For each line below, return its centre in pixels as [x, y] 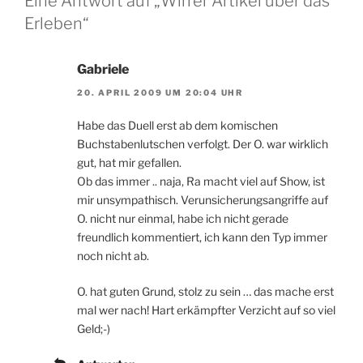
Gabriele [103, 70]
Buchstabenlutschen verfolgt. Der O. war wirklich [203, 143]
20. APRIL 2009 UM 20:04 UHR [160, 92]
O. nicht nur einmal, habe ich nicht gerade [183, 218]
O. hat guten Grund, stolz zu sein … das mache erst [205, 291]
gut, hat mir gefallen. [129, 162]
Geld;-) [94, 328]
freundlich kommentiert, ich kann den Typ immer [202, 237]
